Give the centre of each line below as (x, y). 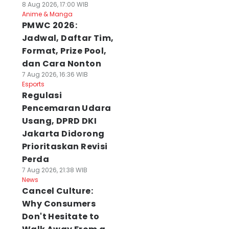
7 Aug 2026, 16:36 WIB (55, 74)
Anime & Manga (47, 14)
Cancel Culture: (57, 191)
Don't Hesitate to (61, 216)
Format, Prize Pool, (64, 51)
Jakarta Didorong (63, 134)
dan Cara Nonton (61, 64)
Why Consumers (59, 204)
